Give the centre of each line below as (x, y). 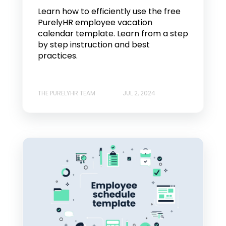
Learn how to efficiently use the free (109, 12)
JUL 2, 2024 (139, 93)
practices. (58, 56)
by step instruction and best (94, 45)
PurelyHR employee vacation (95, 23)
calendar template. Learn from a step (113, 34)
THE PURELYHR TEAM (67, 93)
